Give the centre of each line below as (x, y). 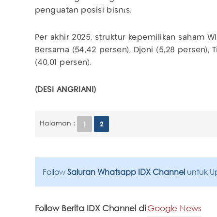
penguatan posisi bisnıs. (83, 11)
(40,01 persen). (63, 63)
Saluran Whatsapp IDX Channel (127, 172)
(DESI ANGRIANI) (66, 90)
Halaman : (57, 123)
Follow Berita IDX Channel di (90, 208)
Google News (174, 208)
